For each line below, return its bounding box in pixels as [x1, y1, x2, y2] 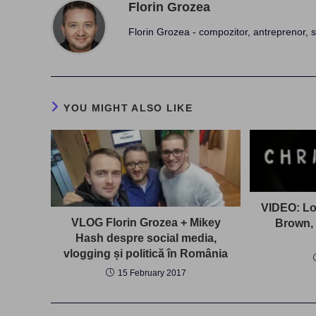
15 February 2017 [117, 267, 186, 278]
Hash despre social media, [75, 231, 217, 244]
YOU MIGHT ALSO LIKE [63, 102, 193, 114]
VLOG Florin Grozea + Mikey [71, 216, 221, 229]
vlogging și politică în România [63, 247, 229, 260]
